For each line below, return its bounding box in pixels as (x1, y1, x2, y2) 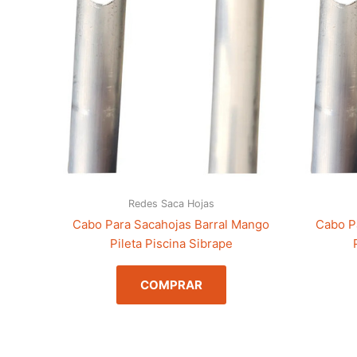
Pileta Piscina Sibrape (109, 236, 233, 252)
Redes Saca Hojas (127, 197, 214, 210)
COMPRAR (139, 277, 202, 293)
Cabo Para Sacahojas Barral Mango (73, 217, 269, 233)
